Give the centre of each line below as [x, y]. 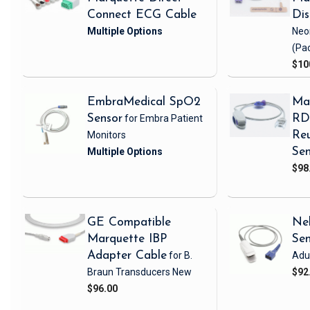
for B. [180, 256]
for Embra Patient [164, 119]
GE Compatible [129, 223]
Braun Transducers [129, 272]
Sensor [105, 119]
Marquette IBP [127, 239]
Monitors [107, 135]
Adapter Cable [127, 256]
